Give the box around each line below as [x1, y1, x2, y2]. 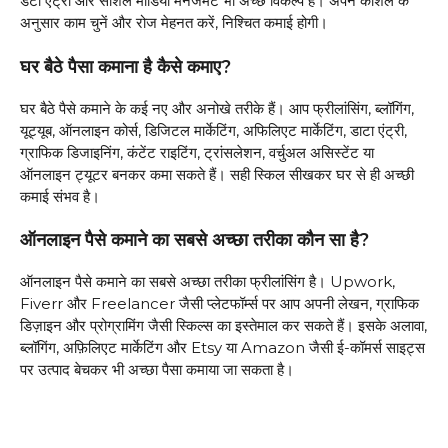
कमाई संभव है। [20, 186, 100, 206]
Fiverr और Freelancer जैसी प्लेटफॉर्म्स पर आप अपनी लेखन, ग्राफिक [20, 294, 419, 314]
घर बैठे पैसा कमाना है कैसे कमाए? [20, 55, 231, 78]
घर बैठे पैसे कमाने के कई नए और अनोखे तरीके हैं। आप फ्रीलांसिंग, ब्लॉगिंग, [20, 98, 414, 118]
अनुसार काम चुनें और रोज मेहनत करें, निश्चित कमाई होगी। [20, 13, 328, 33]
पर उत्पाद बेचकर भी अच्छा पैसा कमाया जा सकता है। [20, 360, 294, 380]
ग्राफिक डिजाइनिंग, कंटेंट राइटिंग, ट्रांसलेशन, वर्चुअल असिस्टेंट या [20, 142, 374, 162]
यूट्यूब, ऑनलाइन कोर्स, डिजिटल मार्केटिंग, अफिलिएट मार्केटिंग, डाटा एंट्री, [20, 120, 407, 140]
